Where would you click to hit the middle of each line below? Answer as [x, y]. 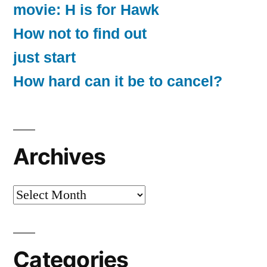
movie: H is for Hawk [86, 10]
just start [44, 57]
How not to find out [80, 33]
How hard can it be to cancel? [118, 81]
